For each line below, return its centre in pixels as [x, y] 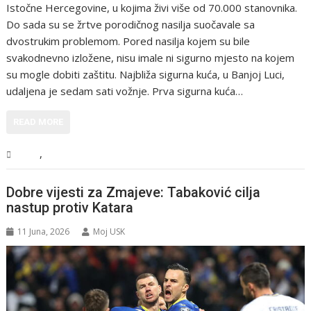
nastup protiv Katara [70, 208]
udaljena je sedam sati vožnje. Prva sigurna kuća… [125, 91]
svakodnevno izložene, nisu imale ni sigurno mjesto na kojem [151, 57]
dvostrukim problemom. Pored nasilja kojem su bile [128, 41]
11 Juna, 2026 [44, 232]
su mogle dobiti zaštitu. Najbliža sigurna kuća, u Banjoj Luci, [146, 74]
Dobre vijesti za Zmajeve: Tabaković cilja [134, 193]
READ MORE [39, 121]
